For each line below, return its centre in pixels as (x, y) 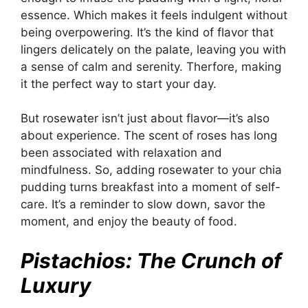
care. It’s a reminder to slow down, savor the (143, 205)
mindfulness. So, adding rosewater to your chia (151, 170)
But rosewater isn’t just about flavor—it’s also (145, 119)
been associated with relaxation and (121, 153)
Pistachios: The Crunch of (151, 260)
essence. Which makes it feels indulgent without (154, 15)
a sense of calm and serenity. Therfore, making (151, 66)
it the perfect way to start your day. (119, 84)
